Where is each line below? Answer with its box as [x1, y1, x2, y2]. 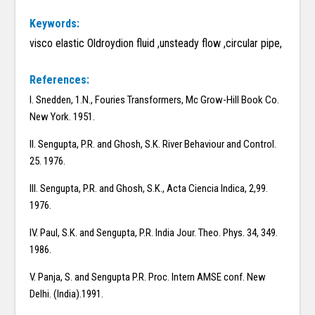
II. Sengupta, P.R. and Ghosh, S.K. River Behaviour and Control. [30, 138, 277, 151]
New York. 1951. [30, 110, 96, 124]
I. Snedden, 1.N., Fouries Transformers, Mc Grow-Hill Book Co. [30, 94, 280, 107]
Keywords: [30, 17, 80, 31]
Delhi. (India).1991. [30, 288, 104, 301]
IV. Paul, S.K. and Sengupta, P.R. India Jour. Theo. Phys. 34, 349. [30, 226, 278, 240]
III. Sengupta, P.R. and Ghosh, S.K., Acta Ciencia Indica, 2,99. [30, 182, 269, 195]
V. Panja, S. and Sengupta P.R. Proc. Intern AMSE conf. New [30, 271, 266, 284]
